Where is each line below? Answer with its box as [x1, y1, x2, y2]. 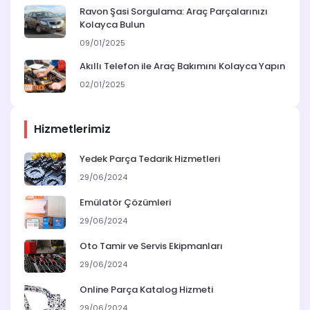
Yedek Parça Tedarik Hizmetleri [80, 152, 220, 166]
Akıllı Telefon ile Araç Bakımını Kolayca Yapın [80, 60, 285, 73]
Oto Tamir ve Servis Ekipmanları [80, 239, 223, 253]
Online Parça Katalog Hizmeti [80, 283, 213, 297]
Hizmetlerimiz [34, 121, 111, 138]
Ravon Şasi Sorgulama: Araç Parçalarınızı [80, 5, 268, 19]
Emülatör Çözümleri [80, 196, 171, 210]
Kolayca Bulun [80, 18, 145, 32]
